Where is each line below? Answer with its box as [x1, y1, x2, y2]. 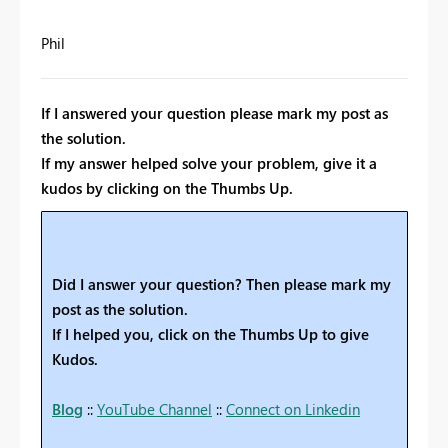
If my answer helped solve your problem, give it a [41, 152, 377, 173]
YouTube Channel [97, 398, 212, 419]
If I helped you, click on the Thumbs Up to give [52, 323, 369, 344]
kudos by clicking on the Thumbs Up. [41, 177, 293, 198]
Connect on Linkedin [226, 398, 360, 419]
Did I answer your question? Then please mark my [52, 273, 391, 294]
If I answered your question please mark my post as [41, 102, 388, 123]
